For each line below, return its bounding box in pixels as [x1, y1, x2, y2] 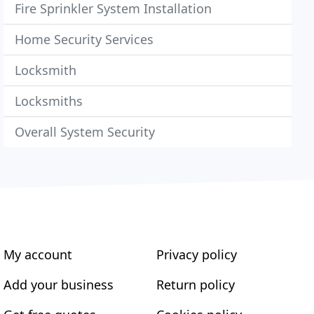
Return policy [156, 276, 235, 293]
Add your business [4, 276, 114, 293]
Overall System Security [15, 123, 156, 140]
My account [4, 246, 73, 263]
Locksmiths [15, 93, 83, 109]
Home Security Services [15, 31, 154, 48]
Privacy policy [156, 246, 237, 263]
